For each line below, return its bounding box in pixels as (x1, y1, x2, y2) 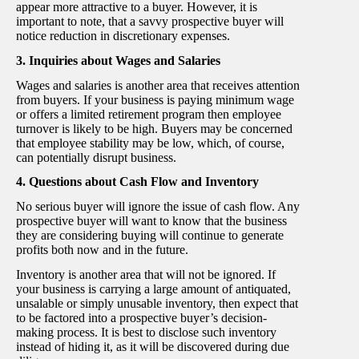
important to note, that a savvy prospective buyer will (16, 14, 284, 28)
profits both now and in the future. (16, 243, 188, 257)
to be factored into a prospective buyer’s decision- (16, 310, 267, 325)
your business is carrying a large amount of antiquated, (16, 281, 291, 296)
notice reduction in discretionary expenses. (16, 28, 230, 42)
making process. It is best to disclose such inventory (16, 325, 276, 339)
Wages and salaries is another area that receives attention (16, 78, 300, 92)
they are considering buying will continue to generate (16, 228, 284, 243)
